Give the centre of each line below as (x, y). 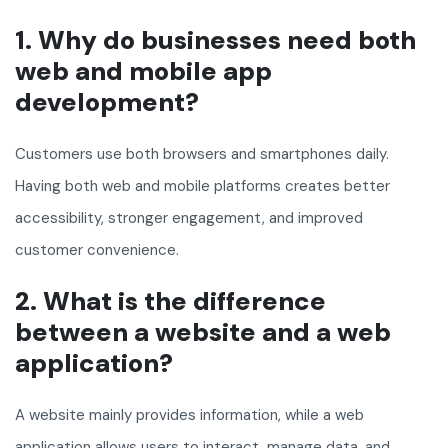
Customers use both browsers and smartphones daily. (202, 154)
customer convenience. (97, 250)
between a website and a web (203, 332)
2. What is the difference (170, 301)
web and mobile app (143, 71)
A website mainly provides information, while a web (189, 415)
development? (107, 102)
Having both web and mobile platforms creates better (202, 186)
